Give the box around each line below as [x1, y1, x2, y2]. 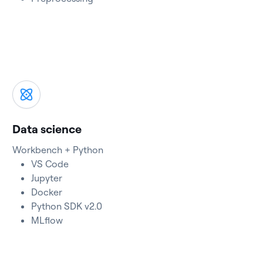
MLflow [31, 214, 63, 226]
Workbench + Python [12, 144, 104, 156]
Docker [31, 186, 63, 198]
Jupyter [31, 172, 63, 184]
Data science [12, 122, 82, 136]
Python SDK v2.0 [31, 200, 103, 212]
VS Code [31, 158, 69, 170]
